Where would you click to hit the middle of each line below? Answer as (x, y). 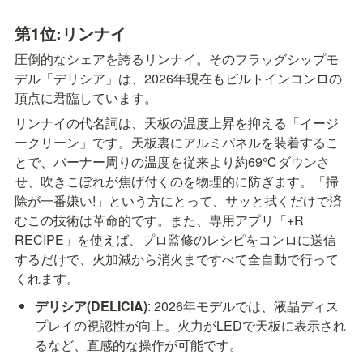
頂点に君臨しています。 (86, 98)
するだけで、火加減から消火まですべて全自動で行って (177, 259)
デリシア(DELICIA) (92, 306)
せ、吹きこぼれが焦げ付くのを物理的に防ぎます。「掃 (177, 181)
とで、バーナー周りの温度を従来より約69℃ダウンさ (172, 162)
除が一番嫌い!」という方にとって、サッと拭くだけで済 (178, 201)
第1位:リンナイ (70, 33)
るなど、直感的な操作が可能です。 (139, 345)
